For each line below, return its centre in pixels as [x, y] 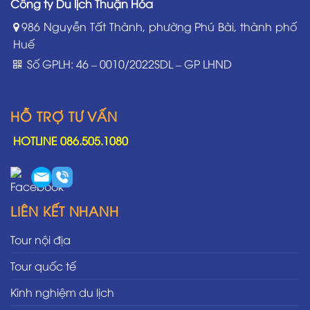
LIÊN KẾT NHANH [65, 210]
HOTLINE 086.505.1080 [71, 140]
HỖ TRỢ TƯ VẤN [64, 115]
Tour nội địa [40, 239]
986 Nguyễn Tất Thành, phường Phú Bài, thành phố [159, 26]
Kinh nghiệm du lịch [62, 292]
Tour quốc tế [43, 265]
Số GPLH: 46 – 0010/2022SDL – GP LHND [128, 63]
